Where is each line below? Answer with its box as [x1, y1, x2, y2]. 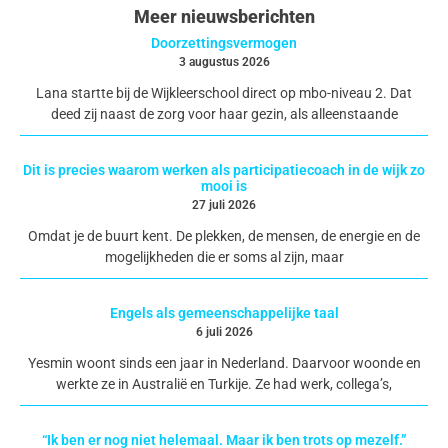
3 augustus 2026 [178, 54, 270, 69]
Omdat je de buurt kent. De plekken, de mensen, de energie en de [28, 227, 420, 244]
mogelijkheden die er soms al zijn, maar [104, 248, 344, 265]
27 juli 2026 [192, 197, 256, 212]
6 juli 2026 [195, 324, 253, 339]
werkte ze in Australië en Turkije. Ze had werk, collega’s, [56, 375, 392, 392]
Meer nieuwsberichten [133, 5, 315, 27]
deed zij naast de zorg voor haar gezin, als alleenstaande [50, 105, 398, 122]
